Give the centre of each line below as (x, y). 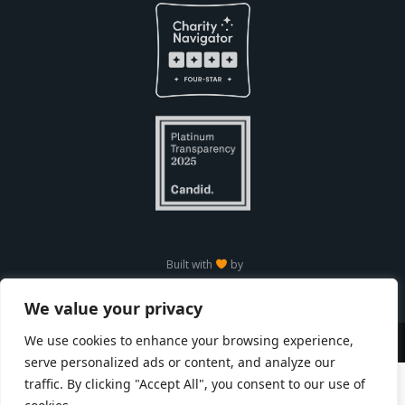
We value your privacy (113, 308)
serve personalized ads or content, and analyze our (180, 362)
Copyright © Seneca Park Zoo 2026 (202, 343)
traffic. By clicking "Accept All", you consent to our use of (195, 384)
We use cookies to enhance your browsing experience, (189, 340)
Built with (191, 264)
